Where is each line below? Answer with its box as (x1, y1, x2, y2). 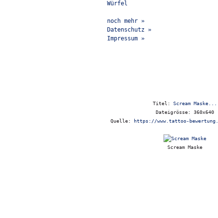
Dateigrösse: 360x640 (156, 109, 214, 115)
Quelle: (110, 118, 134, 124)
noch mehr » (107, 18, 145, 24)
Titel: (153, 101, 173, 106)
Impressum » (107, 35, 145, 42)
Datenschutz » (107, 26, 151, 33)
